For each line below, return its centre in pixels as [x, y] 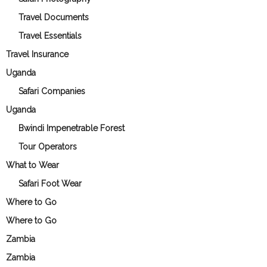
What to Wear [32, 165]
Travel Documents [54, 17]
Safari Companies [52, 91]
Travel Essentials [50, 36]
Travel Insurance [37, 54]
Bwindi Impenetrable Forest [72, 128]
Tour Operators [48, 147]
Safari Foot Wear [50, 184]
